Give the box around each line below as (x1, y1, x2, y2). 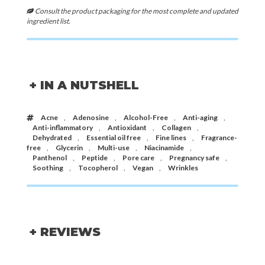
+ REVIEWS (29, 225, 101, 240)
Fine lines (156, 133, 186, 143)
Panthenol (33, 153, 67, 163)
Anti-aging (183, 113, 218, 122)
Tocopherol (78, 163, 118, 173)
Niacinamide (144, 143, 184, 153)
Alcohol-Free (124, 113, 168, 122)
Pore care (122, 153, 154, 163)
